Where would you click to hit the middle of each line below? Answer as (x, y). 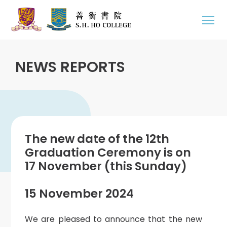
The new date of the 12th (97, 139)
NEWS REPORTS (70, 67)
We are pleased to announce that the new (113, 219)
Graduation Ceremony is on (108, 153)
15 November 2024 (79, 194)
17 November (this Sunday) (106, 166)
